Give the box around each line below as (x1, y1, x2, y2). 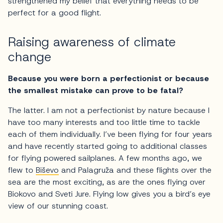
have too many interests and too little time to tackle (8, 117, 200, 128)
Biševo (36, 165, 59, 176)
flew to (8, 165, 36, 176)
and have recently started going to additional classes (8, 141, 207, 152)
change (8, 49, 51, 66)
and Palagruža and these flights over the (59, 165, 212, 176)
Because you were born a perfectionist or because (8, 73, 209, 84)
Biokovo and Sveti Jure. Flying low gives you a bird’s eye (8, 189, 211, 200)
